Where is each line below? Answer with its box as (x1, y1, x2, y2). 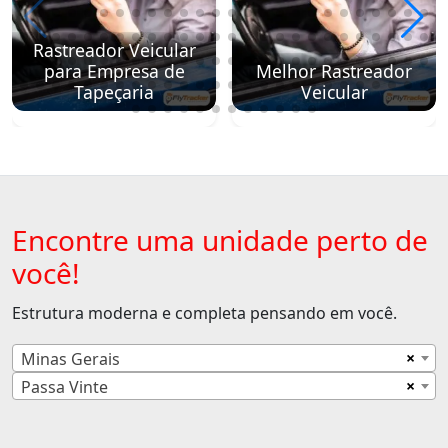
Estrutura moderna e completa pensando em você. (12, 301, 397, 324)
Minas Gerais (21, 347, 120, 370)
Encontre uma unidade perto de (12, 220, 428, 259)
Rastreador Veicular (32, 37, 196, 62)
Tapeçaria (74, 79, 154, 104)
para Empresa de (43, 58, 185, 83)
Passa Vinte (21, 375, 108, 398)
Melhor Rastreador (256, 58, 412, 83)
